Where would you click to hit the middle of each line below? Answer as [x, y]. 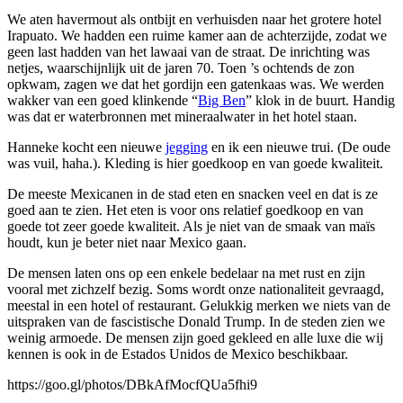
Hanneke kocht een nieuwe [86, 148]
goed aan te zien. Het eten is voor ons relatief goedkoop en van [185, 210]
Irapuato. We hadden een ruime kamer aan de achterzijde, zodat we [197, 36]
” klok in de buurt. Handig [320, 101]
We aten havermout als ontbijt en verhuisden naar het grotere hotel [194, 20]
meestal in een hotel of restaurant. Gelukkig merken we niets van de [199, 306]
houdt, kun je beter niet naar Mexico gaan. [127, 243]
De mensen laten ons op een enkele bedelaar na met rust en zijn [186, 273]
